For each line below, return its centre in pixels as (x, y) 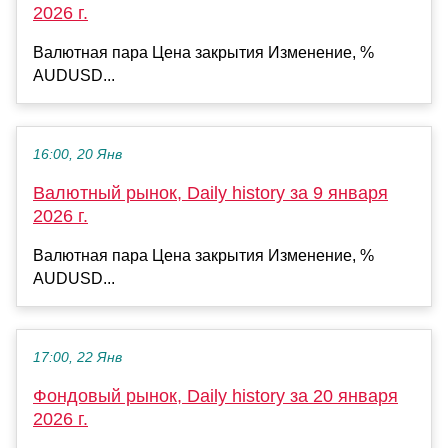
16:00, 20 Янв (77, 155)
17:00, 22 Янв (77, 358)
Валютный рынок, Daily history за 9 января (210, 193)
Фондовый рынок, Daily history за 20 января (215, 396)
